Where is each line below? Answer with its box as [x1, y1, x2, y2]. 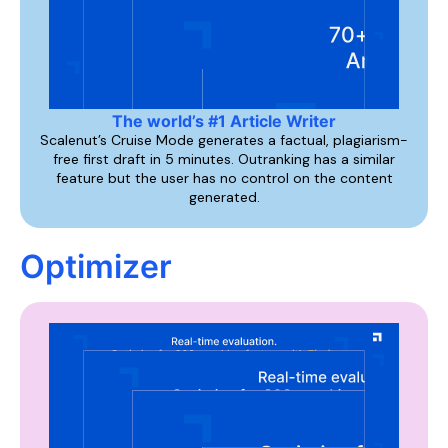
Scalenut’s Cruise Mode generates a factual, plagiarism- [40, 131, 408, 149]
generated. [188, 188, 260, 206]
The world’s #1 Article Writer [112, 111, 336, 131]
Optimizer [20, 247, 172, 286]
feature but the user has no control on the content [55, 169, 393, 187]
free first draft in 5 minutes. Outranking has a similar [53, 150, 395, 168]
